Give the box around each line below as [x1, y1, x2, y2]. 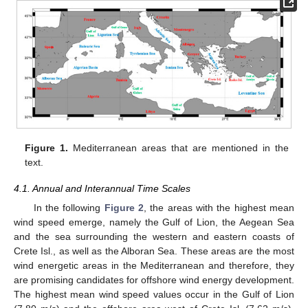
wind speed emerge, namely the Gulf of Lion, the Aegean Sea [14, 216, 294, 228]
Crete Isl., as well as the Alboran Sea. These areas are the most [14, 245, 294, 256]
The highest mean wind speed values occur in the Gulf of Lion [14, 288, 294, 300]
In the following [33, 201, 104, 213]
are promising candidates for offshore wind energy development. [14, 274, 294, 285]
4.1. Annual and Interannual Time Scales [14, 182, 190, 194]
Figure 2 [104, 201, 144, 213]
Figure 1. [25, 142, 69, 153]
